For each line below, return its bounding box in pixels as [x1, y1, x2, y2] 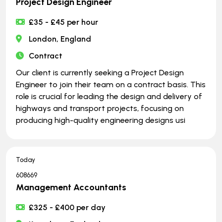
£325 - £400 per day [29, 202, 106, 212]
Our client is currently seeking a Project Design [16, 67, 184, 77]
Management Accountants [16, 181, 126, 193]
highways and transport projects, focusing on [16, 103, 184, 113]
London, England [29, 34, 92, 44]
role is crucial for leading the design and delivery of [16, 91, 202, 101]
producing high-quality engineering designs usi [16, 115, 185, 125]
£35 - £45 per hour [29, 17, 99, 27]
